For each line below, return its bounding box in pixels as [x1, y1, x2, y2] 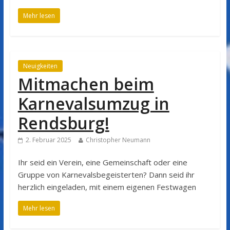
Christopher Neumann [85, 135, 150, 144]
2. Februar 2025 [25, 135, 71, 144]
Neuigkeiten [23, 61, 57, 70]
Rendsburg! [17, 111, 109, 134]
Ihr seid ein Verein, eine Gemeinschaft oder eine [17, 157, 187, 167]
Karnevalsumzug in [17, 92, 169, 114]
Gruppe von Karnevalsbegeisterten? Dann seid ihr [17, 169, 195, 180]
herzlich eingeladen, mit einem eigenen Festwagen [17, 181, 196, 192]
